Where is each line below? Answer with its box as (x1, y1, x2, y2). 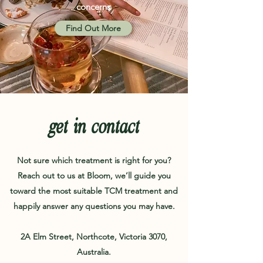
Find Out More (66, 22, 121, 33)
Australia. (77, 246, 111, 257)
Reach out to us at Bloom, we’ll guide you (17, 170, 171, 181)
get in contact (48, 114, 139, 139)
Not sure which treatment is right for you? (17, 154, 171, 166)
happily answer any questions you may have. (13, 200, 175, 211)
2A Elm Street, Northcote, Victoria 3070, (21, 231, 167, 242)
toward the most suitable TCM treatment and (10, 185, 178, 196)
